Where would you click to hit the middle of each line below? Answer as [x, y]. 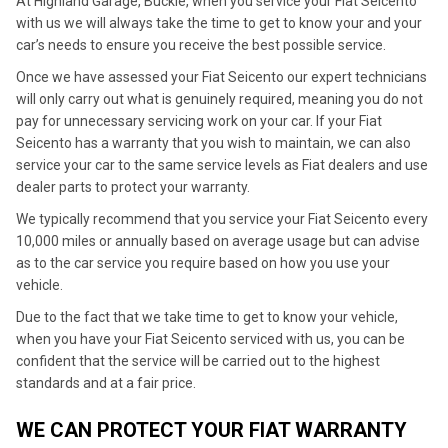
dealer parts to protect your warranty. [133, 187]
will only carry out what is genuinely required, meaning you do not [219, 99]
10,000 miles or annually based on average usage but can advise [218, 241]
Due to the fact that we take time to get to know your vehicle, [207, 317]
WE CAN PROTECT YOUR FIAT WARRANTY [211, 430]
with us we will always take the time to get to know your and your [219, 23]
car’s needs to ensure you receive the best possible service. [201, 45]
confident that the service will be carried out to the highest [198, 361]
